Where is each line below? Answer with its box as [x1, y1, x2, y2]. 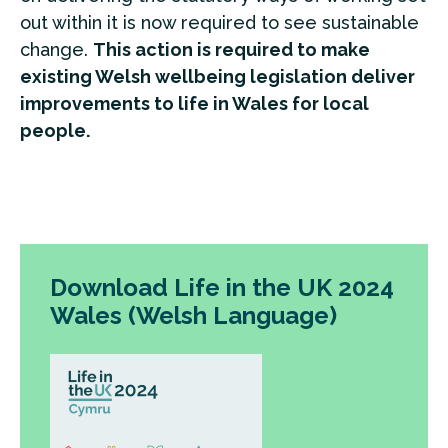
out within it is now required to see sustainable [20, 12, 419, 33]
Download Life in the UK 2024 [50, 273, 394, 302]
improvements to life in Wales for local [20, 93, 369, 114]
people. [20, 120, 94, 141]
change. [20, 39, 93, 60]
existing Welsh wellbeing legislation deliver [20, 66, 415, 87]
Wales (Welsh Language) [50, 301, 337, 330]
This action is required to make [93, 39, 370, 60]
